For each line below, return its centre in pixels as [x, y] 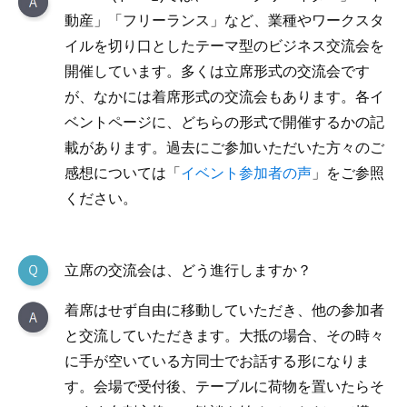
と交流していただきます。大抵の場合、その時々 [224, 336]
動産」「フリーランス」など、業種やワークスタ [224, 20]
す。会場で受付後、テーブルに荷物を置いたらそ [224, 387]
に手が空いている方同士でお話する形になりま [217, 361]
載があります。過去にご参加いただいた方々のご [224, 148]
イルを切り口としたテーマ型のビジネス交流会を [224, 46]
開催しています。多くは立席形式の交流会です [217, 71]
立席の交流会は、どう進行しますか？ [188, 270]
